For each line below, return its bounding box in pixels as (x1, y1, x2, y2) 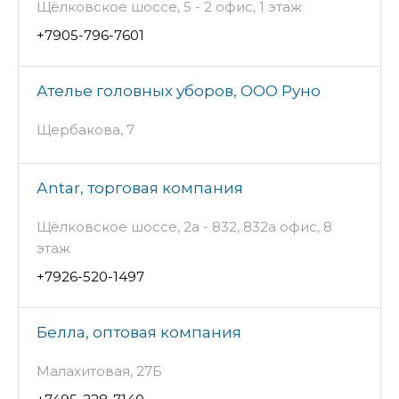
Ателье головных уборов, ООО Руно (37, 82, 321, 101)
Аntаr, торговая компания (37, 179, 243, 198)
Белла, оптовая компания (37, 323, 241, 342)
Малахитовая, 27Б (37, 362, 162, 380)
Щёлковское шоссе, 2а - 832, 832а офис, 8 (37, 218, 332, 236)
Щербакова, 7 (37, 121, 134, 139)
